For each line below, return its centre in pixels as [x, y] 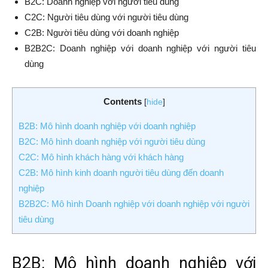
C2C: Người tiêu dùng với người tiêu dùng [106, 17]
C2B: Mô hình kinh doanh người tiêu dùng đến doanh [121, 173]
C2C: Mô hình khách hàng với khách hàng [101, 157]
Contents [122, 101]
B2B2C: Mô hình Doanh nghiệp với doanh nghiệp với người [134, 204]
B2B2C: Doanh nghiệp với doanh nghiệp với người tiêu [140, 48]
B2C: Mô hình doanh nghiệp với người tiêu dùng [112, 142]
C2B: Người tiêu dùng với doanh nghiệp [102, 33]
